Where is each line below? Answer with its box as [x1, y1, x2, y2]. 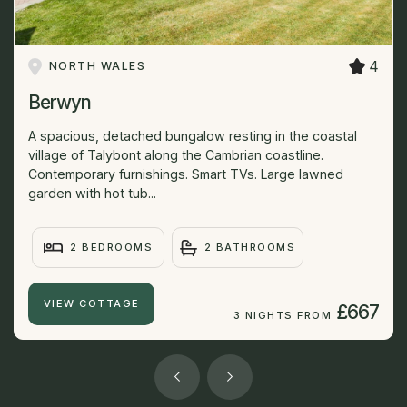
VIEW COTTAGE [43, 296, 140, 310]
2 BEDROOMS [70, 241, 154, 254]
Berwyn [28, 91, 91, 114]
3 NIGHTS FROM [233, 308, 333, 322]
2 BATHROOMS [203, 241, 296, 254]
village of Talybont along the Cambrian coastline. [28, 147, 323, 164]
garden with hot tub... [28, 185, 156, 202]
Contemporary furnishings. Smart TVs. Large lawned [28, 166, 343, 183]
